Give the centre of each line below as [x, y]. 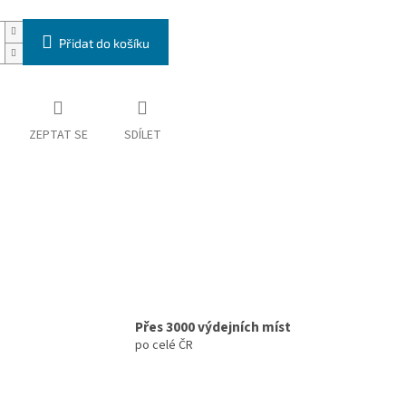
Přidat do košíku [104, 43]
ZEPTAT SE [58, 135]
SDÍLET [142, 135]
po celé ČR [164, 346]
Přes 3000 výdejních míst [213, 328]
